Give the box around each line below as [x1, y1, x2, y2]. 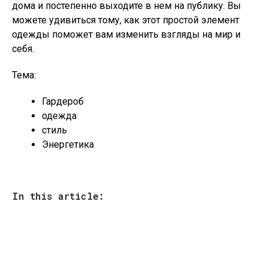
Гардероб [42, 96, 84, 107]
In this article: [12, 190, 104, 202]
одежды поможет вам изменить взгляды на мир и [12, 29, 240, 40]
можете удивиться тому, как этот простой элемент [12, 14, 239, 26]
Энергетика [42, 139, 94, 150]
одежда [42, 110, 77, 121]
